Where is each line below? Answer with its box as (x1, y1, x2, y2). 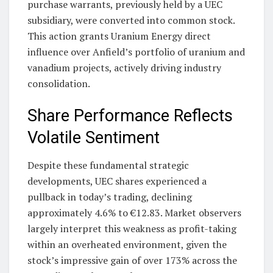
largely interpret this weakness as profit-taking (27, 221, 236, 235)
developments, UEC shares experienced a (27, 174, 207, 188)
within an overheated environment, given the (27, 237, 227, 251)
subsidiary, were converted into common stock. (27, 13, 235, 27)
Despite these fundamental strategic (27, 158, 189, 172)
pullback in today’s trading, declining (27, 190, 192, 204)
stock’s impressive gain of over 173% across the (27, 253, 237, 267)
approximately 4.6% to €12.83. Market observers (27, 205, 241, 219)
